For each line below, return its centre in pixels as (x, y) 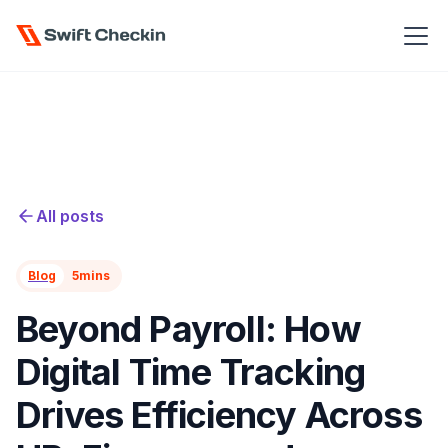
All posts (70, 216)
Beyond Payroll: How (188, 329)
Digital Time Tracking (191, 372)
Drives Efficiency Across (219, 415)
